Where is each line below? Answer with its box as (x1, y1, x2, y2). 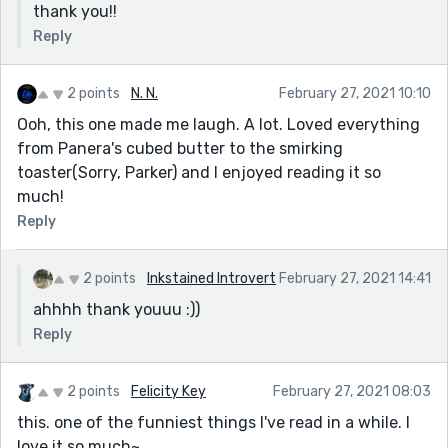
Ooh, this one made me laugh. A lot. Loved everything (17, 114, 420, 134)
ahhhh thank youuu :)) (33, 299, 200, 319)
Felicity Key (131, 382, 206, 400)
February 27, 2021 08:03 (273, 382, 431, 400)
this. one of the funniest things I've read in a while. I (17, 412, 410, 432)
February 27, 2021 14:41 (279, 269, 431, 287)
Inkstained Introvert (147, 269, 276, 287)
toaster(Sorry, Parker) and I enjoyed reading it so (17, 162, 381, 182)
